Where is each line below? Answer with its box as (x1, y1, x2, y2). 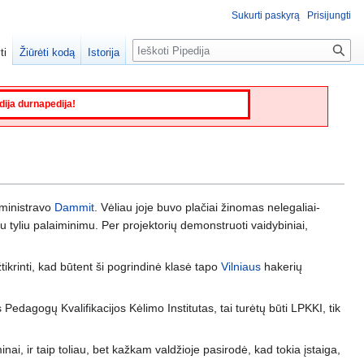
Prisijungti (307, 10, 351, 21)
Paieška (132, 38, 193, 57)
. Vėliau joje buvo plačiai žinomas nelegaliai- (94, 200, 320, 214)
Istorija (88, 46, 120, 59)
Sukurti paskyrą (232, 10, 300, 21)
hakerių (261, 259, 302, 273)
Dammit (54, 200, 94, 214)
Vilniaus (221, 259, 261, 273)
